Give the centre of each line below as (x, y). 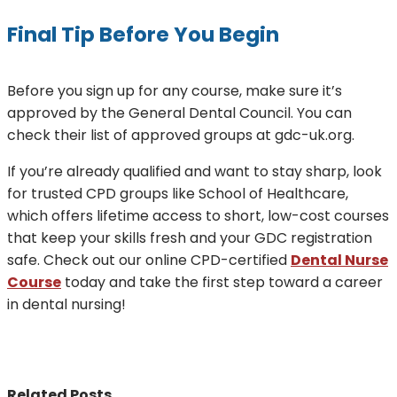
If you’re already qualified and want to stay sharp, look (195, 172)
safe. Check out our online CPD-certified (149, 261)
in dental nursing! (66, 305)
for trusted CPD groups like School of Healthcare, (178, 194)
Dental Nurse (339, 261)
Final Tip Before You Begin (143, 34)
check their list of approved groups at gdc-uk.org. (181, 136)
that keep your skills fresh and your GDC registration (190, 238)
